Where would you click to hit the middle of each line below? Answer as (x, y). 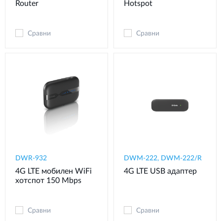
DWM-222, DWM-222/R (163, 158)
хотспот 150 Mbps (48, 180)
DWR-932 (31, 158)
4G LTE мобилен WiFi (54, 171)
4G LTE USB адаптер (160, 171)
